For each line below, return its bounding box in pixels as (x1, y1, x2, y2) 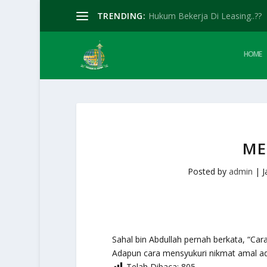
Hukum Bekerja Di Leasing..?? (148, 10, 262, 21)
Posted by (188, 166, 229, 177)
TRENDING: (97, 10, 146, 21)
